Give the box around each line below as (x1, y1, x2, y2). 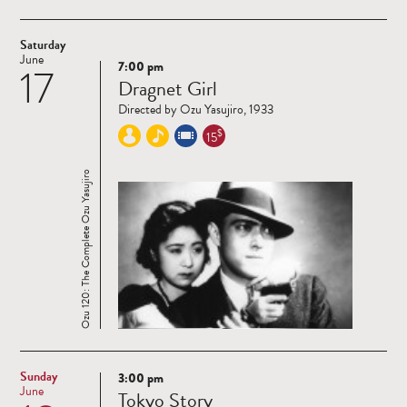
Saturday (20, 35, 65, 55)
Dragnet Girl (118, 73, 217, 104)
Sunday (20, 366, 57, 386)
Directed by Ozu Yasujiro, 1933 (118, 99, 273, 119)
